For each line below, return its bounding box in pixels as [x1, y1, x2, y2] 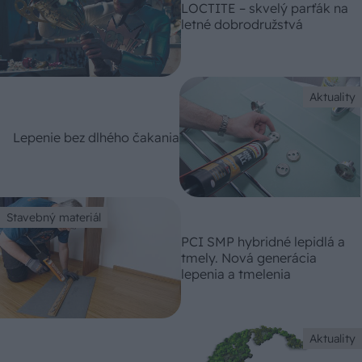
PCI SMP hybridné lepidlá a [181, 233, 345, 250]
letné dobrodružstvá [181, 16, 303, 33]
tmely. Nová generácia [181, 249, 317, 266]
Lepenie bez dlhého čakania [13, 128, 179, 145]
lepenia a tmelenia [181, 265, 291, 282]
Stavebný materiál [6, 210, 101, 225]
